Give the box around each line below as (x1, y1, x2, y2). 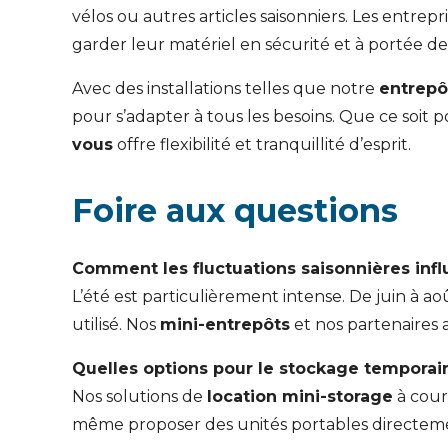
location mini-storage (207, 387, 393, 407)
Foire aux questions (72, 191, 398, 231)
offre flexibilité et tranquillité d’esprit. (113, 135, 411, 155)
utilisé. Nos (72, 315, 160, 335)
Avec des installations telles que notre (72, 79, 379, 99)
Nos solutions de (72, 387, 207, 407)
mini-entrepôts (160, 315, 290, 335)
